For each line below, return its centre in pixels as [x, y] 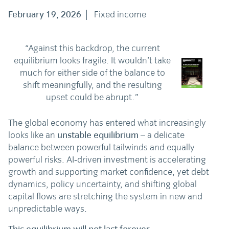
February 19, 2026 [45, 15]
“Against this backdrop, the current [92, 48]
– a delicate [163, 135]
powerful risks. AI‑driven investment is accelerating [107, 160]
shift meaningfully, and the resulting [92, 85]
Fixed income [120, 15]
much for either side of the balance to [92, 73]
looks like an [33, 135]
